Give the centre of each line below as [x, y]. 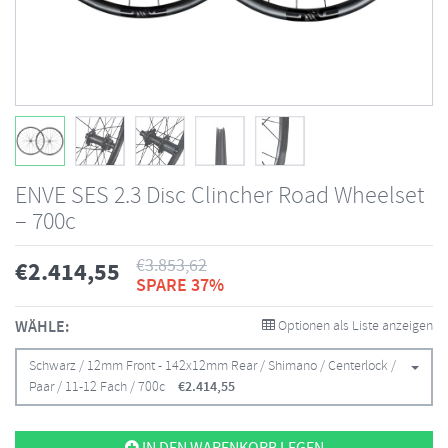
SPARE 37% [180, 286]
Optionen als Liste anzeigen [354, 326]
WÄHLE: [42, 327]
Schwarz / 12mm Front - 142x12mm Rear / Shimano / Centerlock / [212, 366]
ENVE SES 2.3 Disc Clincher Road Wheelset [219, 196]
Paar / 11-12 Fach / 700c [97, 387]
